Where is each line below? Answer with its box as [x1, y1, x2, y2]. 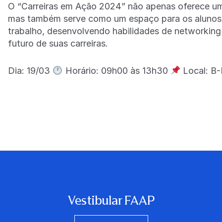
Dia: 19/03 [8, 65, 53, 76]
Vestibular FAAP [67, 193, 155, 208]
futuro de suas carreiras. [8, 38, 108, 49]
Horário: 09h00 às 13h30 [62, 65, 170, 76]
